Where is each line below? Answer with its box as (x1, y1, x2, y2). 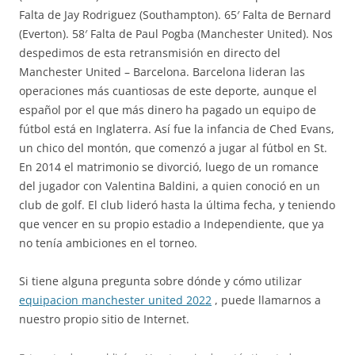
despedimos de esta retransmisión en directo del (19, 45, 281, 60)
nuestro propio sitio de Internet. (19, 311, 189, 326)
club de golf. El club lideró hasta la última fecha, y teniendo (19, 197, 335, 212)
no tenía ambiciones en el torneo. (19, 235, 197, 250)
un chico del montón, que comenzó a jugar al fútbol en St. (19, 140, 327, 155)
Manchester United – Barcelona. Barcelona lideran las (19, 64, 305, 79)
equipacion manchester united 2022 (19, 292, 212, 307)
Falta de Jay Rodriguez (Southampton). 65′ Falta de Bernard (19, 7, 331, 22)
